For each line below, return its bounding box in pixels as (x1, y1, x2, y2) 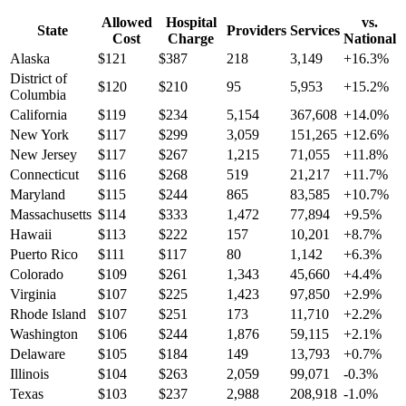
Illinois (10, 366, 49, 382)
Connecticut (10, 167, 79, 183)
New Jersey (10, 147, 77, 163)
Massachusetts (10, 207, 92, 223)
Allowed (101, 14, 152, 31)
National (343, 31, 396, 47)
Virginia (10, 286, 56, 303)
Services (290, 23, 340, 39)
